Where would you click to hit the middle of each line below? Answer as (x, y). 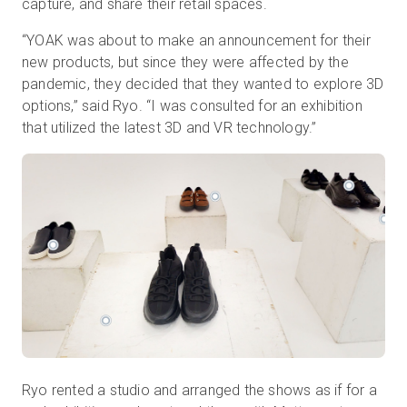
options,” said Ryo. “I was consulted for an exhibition (192, 106)
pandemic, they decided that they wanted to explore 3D (203, 84)
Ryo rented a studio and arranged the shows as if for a (199, 391)
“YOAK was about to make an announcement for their (196, 41)
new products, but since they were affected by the (185, 63)
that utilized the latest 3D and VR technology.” (169, 128)
